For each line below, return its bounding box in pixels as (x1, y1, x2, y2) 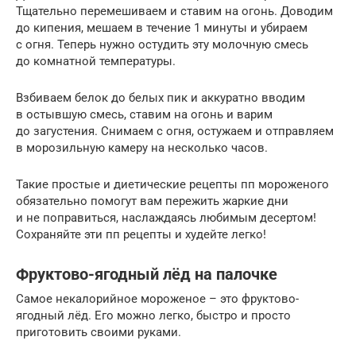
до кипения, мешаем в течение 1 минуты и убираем (16, 20, 308, 35)
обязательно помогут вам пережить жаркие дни (16, 193, 288, 208)
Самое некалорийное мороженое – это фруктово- (16, 291, 299, 306)
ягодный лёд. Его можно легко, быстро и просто (16, 308, 291, 323)
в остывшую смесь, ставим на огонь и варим (16, 106, 273, 122)
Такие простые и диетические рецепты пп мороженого (16, 176, 329, 192)
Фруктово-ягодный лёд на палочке (16, 265, 277, 284)
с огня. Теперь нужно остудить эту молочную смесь (16, 37, 308, 52)
